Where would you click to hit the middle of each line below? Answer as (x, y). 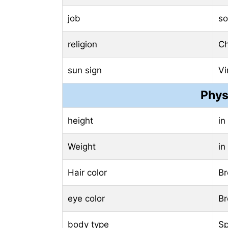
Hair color (87, 172)
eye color (86, 198)
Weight (82, 146)
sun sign (85, 70)
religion (82, 44)
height (80, 120)
